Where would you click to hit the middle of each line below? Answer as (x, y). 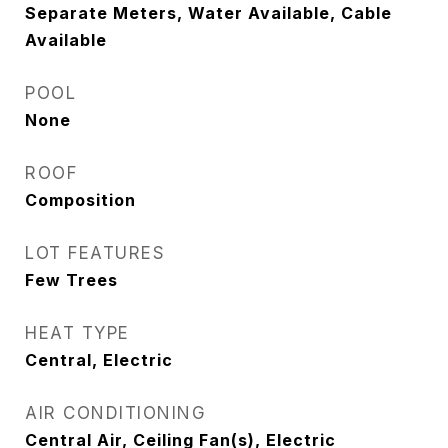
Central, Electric (99, 360)
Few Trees (71, 280)
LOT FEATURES (95, 253)
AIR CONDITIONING (115, 413)
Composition (80, 200)
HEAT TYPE (77, 333)
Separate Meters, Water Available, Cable (208, 13)
